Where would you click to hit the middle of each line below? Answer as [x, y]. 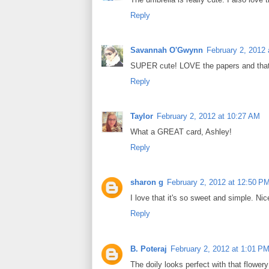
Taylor [142, 116]
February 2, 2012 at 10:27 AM [208, 116]
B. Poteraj [149, 249]
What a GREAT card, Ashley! [181, 132]
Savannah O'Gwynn [167, 50]
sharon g [147, 183]
